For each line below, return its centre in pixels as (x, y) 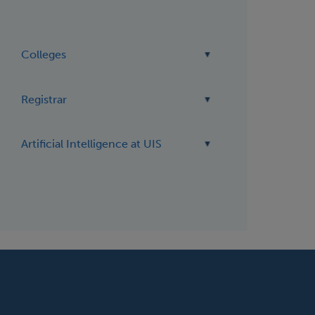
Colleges (44, 55)
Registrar (44, 99)
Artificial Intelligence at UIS (92, 144)
